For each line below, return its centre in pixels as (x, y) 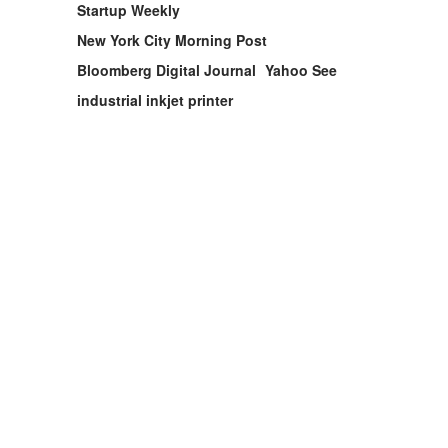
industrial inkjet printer (155, 100)
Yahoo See (301, 70)
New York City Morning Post (172, 40)
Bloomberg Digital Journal (166, 70)
